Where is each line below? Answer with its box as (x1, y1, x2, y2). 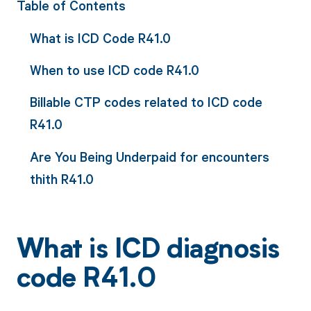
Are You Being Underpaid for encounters (29, 147, 269, 165)
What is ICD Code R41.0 (29, 28, 171, 47)
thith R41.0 (29, 169, 94, 187)
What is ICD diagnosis (16, 237, 280, 264)
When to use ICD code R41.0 (29, 61, 199, 79)
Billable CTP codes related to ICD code (29, 93, 262, 111)
